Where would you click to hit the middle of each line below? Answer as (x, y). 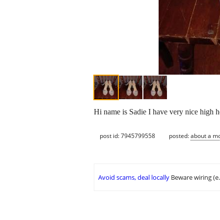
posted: (180, 136)
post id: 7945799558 (127, 136)
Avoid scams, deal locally (134, 178)
